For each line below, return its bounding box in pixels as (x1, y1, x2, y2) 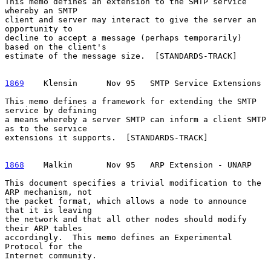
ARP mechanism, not (5, 187, 92, 197)
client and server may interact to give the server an (5, 15, 256, 24)
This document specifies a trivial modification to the (5, 178, 261, 188)
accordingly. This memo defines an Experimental (5, 232, 232, 242)
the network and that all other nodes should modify (5, 214, 247, 224)
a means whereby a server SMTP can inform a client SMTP (5, 114, 266, 124)
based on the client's (5, 42, 106, 51)
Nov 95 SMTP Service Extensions (87, 78, 261, 88)
